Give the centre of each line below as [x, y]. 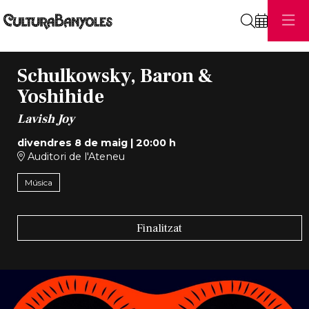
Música [38, 183]
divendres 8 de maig [72, 142]
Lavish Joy [46, 119]
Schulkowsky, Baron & [115, 76]
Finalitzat [160, 228]
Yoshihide [60, 97]
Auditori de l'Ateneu [74, 156]
